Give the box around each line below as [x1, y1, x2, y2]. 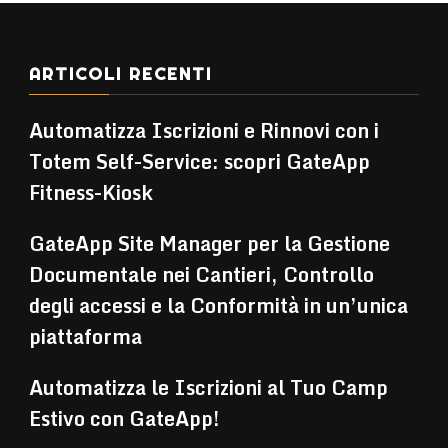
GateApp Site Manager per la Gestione [29, 227, 390, 259]
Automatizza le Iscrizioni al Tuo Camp [29, 371, 388, 403]
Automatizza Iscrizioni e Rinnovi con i [29, 114, 379, 146]
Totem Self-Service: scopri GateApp [29, 145, 370, 177]
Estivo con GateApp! [29, 402, 219, 434]
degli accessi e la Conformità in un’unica [29, 289, 408, 321]
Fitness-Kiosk [29, 176, 153, 208]
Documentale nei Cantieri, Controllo [29, 258, 374, 290]
